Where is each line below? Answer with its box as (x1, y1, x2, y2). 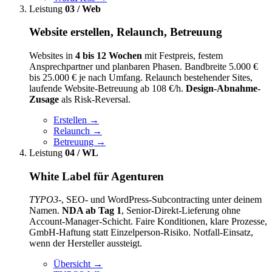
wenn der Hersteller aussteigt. (29, 238, 142, 249)
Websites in (29, 50, 75, 61)
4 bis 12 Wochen (75, 50, 142, 61)
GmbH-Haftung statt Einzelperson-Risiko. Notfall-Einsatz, (29, 227, 253, 238)
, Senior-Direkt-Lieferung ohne (121, 205, 240, 216)
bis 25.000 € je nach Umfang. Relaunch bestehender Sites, (29, 72, 253, 83)
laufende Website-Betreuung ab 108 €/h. (29, 83, 186, 94)
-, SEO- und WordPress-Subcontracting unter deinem (58, 194, 262, 205)
